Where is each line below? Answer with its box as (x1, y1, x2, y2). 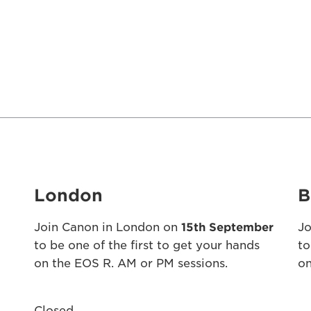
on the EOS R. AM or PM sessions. (33, 257, 228, 270)
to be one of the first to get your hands (33, 239, 260, 252)
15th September (180, 221, 274, 234)
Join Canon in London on (33, 221, 181, 234)
